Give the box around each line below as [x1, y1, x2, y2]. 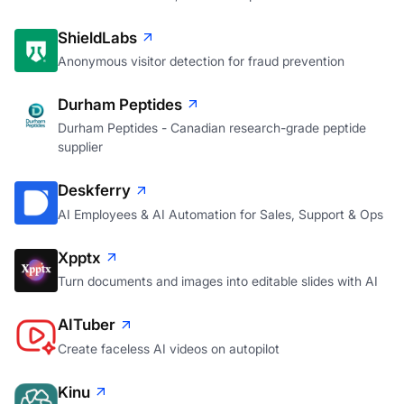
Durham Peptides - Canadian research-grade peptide [58, 120, 366, 136]
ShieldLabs [58, 28, 137, 47]
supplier [58, 139, 103, 155]
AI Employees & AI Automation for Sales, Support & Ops [58, 206, 383, 222]
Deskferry [58, 181, 131, 200]
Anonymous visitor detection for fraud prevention [58, 52, 344, 69]
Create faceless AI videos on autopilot [58, 340, 280, 356]
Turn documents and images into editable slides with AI [58, 273, 378, 289]
